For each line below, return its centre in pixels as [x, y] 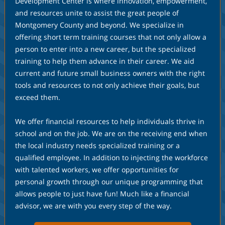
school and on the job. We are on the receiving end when [111, 133]
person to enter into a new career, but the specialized [105, 49]
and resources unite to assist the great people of [97, 13]
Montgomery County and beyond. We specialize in [99, 25]
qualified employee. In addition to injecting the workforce [111, 157]
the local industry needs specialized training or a [97, 145]
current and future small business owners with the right [110, 73]
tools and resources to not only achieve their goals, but [107, 85]
